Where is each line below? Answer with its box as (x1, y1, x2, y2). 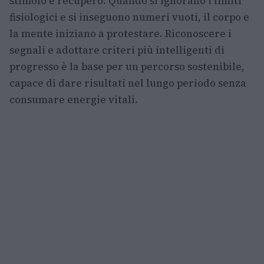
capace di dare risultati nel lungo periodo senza (9, 76, 246, 90)
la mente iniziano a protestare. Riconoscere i (9, 27, 232, 41)
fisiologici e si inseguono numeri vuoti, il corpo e (9, 10, 249, 24)
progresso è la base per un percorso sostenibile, (9, 60, 245, 74)
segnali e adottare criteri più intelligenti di (9, 43, 225, 57)
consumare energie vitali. (9, 93, 138, 107)
